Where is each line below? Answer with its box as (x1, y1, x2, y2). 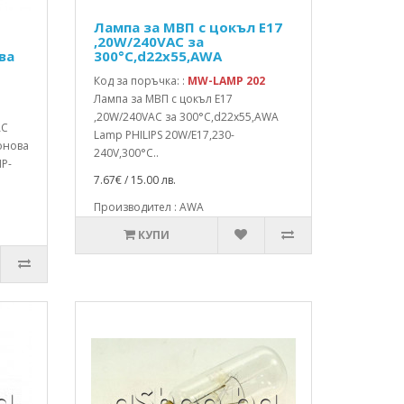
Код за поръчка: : (94, 73, 188, 88)
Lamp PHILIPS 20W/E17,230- (94, 127, 235, 142)
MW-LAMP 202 (188, 73, 266, 88)
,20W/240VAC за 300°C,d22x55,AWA (94, 109, 280, 124)
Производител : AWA (94, 199, 205, 215)
